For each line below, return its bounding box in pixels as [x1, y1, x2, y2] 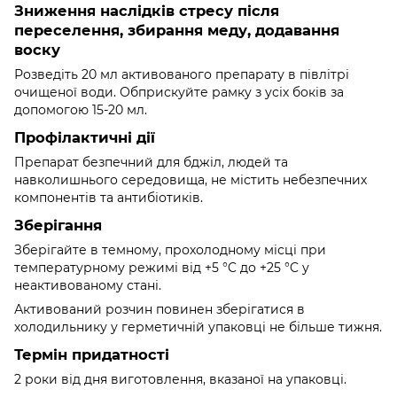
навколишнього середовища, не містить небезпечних [14, 172, 367, 189]
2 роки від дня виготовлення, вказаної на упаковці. [14, 370, 346, 387]
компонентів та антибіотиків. [14, 190, 203, 206]
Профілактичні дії [14, 128, 155, 147]
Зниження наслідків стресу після [14, 2, 279, 20]
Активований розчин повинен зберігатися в [14, 300, 305, 317]
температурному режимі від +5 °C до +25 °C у [14, 259, 309, 276]
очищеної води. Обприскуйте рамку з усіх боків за [14, 84, 344, 101]
